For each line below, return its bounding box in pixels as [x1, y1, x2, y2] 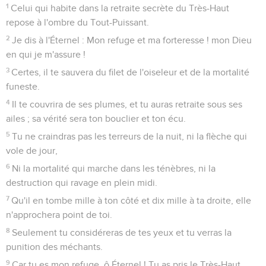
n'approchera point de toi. [6, 210, 112, 220]
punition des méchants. [6, 242, 103, 252]
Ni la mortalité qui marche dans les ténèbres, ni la [12, 163, 216, 173]
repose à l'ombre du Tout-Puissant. [6, 17, 149, 27]
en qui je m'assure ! [6, 49, 85, 59]
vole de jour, [6, 145, 58, 156]
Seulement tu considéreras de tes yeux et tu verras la [12, 227, 232, 237]
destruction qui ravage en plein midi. [6, 178, 157, 188]
